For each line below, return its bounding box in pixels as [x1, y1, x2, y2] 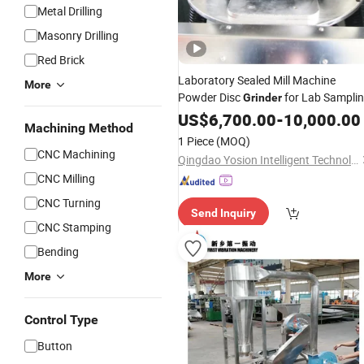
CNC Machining [37, 146, 115, 162]
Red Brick [37, 52, 84, 67]
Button [37, 338, 72, 353]
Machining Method [24, 120, 133, 136]
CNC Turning [37, 195, 101, 210]
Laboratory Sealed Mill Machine [178, 72, 336, 88]
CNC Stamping [37, 219, 111, 235]
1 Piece [178, 133, 214, 149]
